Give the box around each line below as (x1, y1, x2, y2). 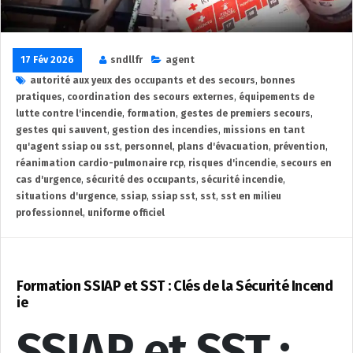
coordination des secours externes (67, 91, 234, 102)
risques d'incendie (188, 158, 276, 169)
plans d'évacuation (177, 141, 269, 152)
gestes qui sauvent (16, 124, 107, 136)
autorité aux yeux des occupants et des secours (30, 75, 255, 86)
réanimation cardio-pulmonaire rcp (16, 158, 184, 169)
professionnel (16, 207, 83, 218)
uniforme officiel (87, 207, 165, 218)
